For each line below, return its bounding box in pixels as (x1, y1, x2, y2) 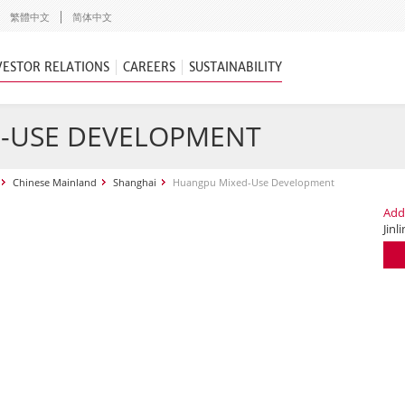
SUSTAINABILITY (189, 60, 282, 75)
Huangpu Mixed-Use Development (173, 175, 334, 189)
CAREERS (123, 60, 175, 75)
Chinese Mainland (13, 175, 97, 189)
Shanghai (113, 175, 156, 189)
